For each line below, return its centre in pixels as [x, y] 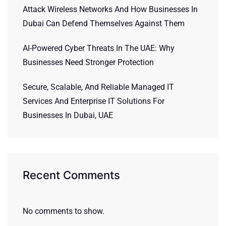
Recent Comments [71, 175]
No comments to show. [64, 211]
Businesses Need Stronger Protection [88, 62]
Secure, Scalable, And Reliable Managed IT [98, 87]
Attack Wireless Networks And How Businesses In [110, 9]
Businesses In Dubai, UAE [68, 115]
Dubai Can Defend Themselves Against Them [104, 23]
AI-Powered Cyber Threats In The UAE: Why [99, 48]
